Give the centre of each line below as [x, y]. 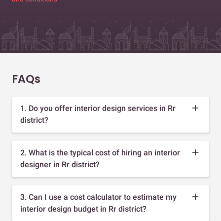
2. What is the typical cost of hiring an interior [100, 152]
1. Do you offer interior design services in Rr [98, 108]
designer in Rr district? [60, 164]
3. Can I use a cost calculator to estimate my [98, 197]
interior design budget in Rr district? [83, 209]
